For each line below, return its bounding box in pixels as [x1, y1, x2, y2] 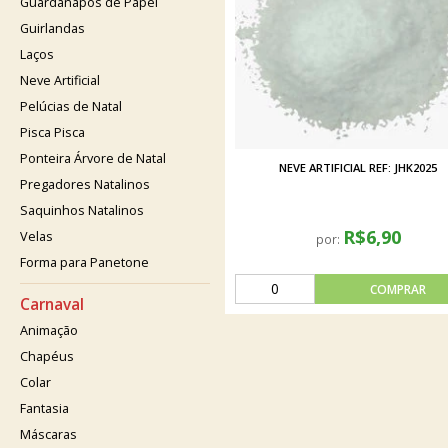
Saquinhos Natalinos [20, 202, 144, 219]
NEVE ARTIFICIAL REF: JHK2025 [279, 160, 437, 175]
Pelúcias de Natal [20, 98, 122, 115]
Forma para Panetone [20, 254, 149, 271]
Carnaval [20, 294, 84, 315]
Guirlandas [20, 20, 85, 37]
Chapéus [20, 348, 74, 365]
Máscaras [20, 426, 77, 443]
